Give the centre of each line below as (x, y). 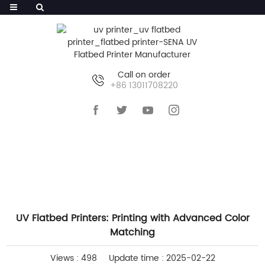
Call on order (144, 75)
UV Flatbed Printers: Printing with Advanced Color (132, 218)
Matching (132, 232)
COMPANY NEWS (187, 167)
